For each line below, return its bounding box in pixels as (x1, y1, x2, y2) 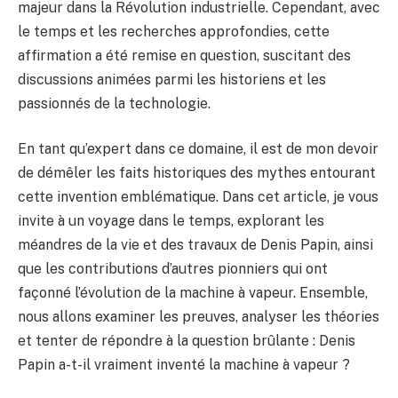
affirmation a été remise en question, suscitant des (18, 46, 351, 64)
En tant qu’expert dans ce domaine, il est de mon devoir (18, 140, 378, 158)
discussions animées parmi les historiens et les (18, 70, 326, 88)
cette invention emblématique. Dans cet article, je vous (18, 188, 378, 206)
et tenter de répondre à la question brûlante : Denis (18, 332, 355, 350)
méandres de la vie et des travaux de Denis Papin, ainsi (18, 236, 373, 254)
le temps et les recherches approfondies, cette (18, 22, 330, 40)
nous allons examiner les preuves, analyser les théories (18, 308, 379, 326)
